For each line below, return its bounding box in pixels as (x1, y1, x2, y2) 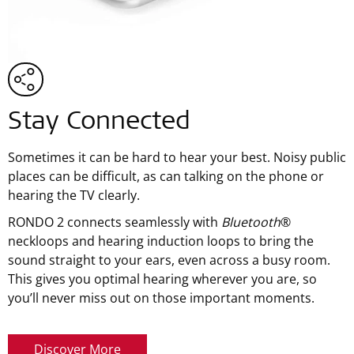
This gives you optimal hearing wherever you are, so (8, 270, 317, 288)
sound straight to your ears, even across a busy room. (8, 251, 330, 269)
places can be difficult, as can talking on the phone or (8, 168, 324, 186)
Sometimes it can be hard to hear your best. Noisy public (8, 149, 346, 167)
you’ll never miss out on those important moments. (8, 289, 314, 307)
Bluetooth (221, 213, 281, 232)
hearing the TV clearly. (8, 186, 140, 205)
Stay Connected (8, 111, 190, 137)
